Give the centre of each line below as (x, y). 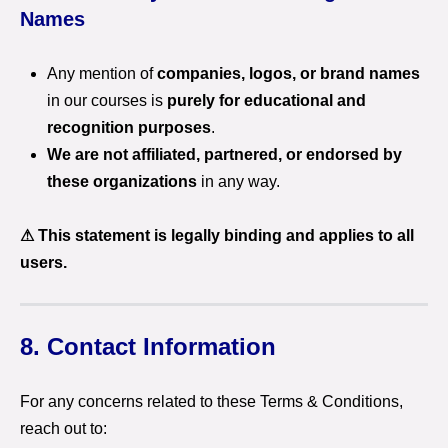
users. (43, 262)
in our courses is (107, 100)
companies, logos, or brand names (288, 73)
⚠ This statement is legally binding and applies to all (217, 235)
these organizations (122, 181)
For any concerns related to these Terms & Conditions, (211, 401)
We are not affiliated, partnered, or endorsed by (224, 154)
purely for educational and (266, 100)
